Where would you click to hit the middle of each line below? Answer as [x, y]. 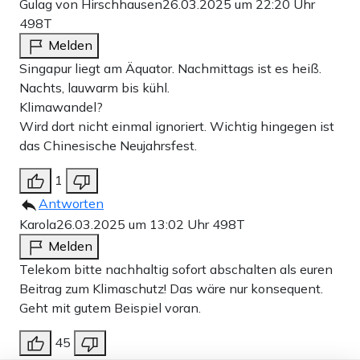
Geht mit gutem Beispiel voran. [110, 308]
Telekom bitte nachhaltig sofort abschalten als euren [176, 270]
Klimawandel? [61, 107]
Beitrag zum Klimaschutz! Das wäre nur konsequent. [171, 289]
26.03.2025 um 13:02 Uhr [134, 225]
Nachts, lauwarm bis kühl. [94, 88]
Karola [38, 225]
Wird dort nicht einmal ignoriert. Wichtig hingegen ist [177, 127]
